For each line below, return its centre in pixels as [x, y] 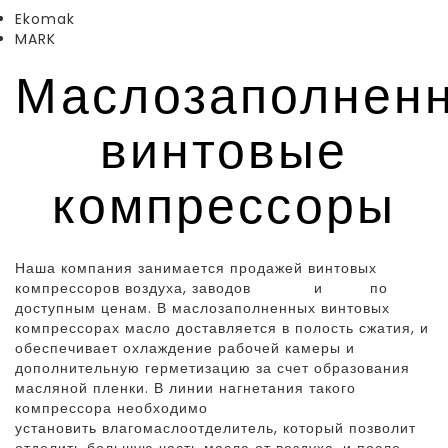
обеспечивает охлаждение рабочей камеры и [185, 347]
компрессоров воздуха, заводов [135, 287]
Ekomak [45, 18]
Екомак [285, 287]
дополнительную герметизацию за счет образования [212, 367]
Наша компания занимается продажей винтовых [196, 267]
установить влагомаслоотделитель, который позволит [215, 427]
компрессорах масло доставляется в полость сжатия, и [222, 327]
